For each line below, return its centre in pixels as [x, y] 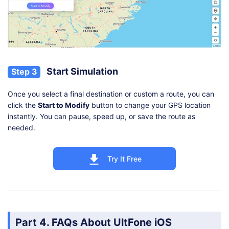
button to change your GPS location [150, 105]
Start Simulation [81, 71]
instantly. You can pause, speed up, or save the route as [101, 116]
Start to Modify [64, 105]
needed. [21, 127]
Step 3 [24, 71]
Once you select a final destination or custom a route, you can [111, 94]
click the [23, 105]
